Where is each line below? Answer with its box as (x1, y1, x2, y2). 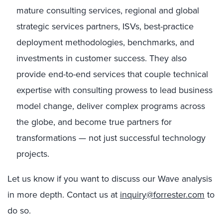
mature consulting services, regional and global (16, 4, 199, 17)
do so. (7, 204, 31, 217)
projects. (16, 147, 49, 160)
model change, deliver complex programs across (16, 100, 205, 112)
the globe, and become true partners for (16, 115, 172, 128)
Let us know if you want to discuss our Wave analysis (7, 172, 212, 185)
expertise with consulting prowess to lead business (16, 84, 213, 97)
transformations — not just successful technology (16, 131, 206, 144)
